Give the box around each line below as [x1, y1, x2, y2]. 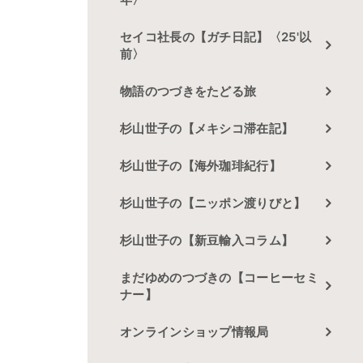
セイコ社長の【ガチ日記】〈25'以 [120, 29, 312, 45]
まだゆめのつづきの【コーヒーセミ [120, 270, 318, 285]
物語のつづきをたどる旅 [120, 83, 257, 99]
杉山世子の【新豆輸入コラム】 [120, 233, 294, 248]
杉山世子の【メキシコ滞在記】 [120, 121, 294, 136]
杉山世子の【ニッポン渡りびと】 [120, 195, 306, 211]
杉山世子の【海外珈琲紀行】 [120, 158, 281, 173]
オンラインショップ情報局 [120, 324, 269, 340]
